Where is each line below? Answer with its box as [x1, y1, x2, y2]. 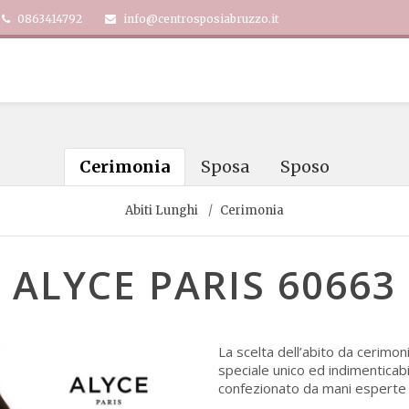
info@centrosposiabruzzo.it [121, 12, 278, 26]
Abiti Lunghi [125, 203, 198, 218]
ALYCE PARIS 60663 [13, 258, 396, 310]
